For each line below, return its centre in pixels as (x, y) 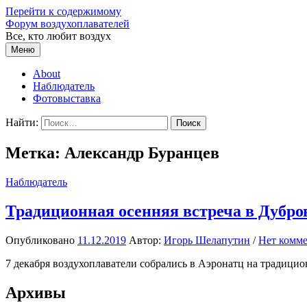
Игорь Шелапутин (207, 240)
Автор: (146, 240)
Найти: (22, 122)
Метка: (35, 152)
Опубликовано (41, 240)
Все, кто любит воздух (58, 36)
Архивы (36, 292)
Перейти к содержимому (63, 11)
